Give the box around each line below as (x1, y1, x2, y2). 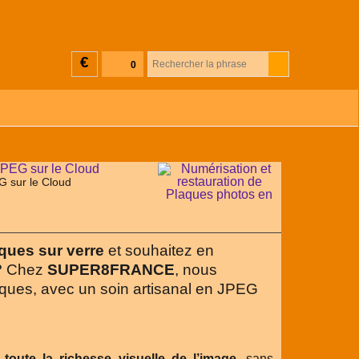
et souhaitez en (104, 242, 214, 259)
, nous (175, 261, 217, 278)
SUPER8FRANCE (47, 261, 175, 278)
